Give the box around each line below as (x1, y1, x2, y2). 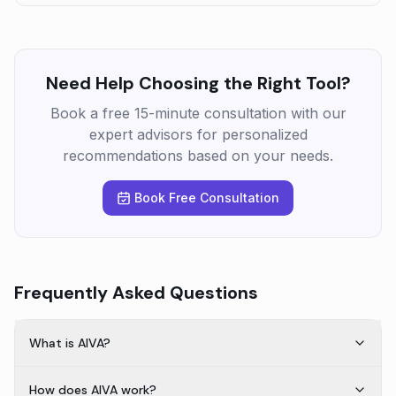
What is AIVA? (29, 335, 110, 351)
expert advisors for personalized (88, 126, 308, 143)
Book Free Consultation (134, 190, 279, 205)
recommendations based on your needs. (63, 147, 333, 164)
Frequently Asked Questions (14, 281, 258, 304)
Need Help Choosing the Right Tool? (45, 72, 351, 95)
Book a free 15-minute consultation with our (49, 104, 346, 122)
